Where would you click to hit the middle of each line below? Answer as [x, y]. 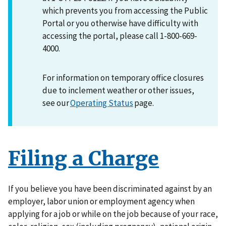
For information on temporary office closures [123, 78]
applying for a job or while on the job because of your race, [113, 214]
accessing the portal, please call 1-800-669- [120, 36]
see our [56, 103]
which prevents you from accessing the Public [125, 10]
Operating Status [102, 103]
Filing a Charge [83, 159]
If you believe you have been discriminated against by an [110, 189]
